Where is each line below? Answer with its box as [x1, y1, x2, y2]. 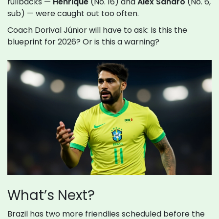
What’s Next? [7, 186, 95, 205]
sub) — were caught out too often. [7, 8, 139, 20]
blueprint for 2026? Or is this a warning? [7, 36, 159, 48]
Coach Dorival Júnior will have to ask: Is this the [7, 24, 187, 36]
